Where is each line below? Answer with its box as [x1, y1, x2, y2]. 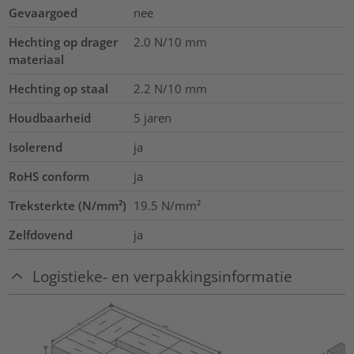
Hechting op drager [9, 34, 119, 51]
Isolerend [9, 139, 63, 156]
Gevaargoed [9, 5, 78, 21]
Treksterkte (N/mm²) [9, 198, 127, 214]
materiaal [9, 51, 65, 68]
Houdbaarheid [9, 110, 92, 126]
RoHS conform [9, 168, 90, 185]
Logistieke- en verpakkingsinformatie [32, 265, 293, 286]
